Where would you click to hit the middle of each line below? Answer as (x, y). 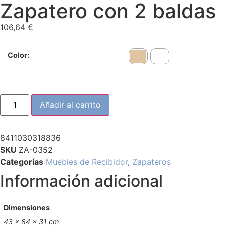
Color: (18, 55)
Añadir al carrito (71, 105)
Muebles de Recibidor (87, 161)
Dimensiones (27, 207)
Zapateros (151, 161)
